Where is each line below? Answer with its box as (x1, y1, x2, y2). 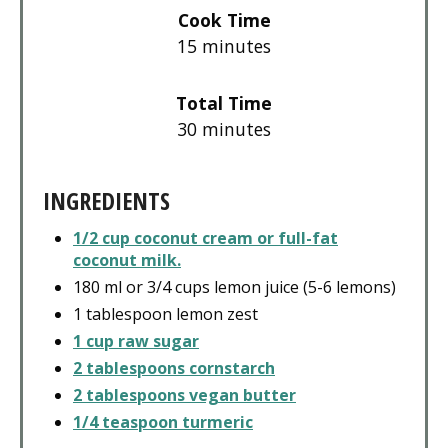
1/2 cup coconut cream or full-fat (73, 226, 338, 249)
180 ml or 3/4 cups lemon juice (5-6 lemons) (73, 275, 396, 298)
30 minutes (177, 116, 271, 141)
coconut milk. (73, 248, 181, 271)
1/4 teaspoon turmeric (73, 410, 253, 433)
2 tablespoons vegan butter (73, 383, 296, 406)
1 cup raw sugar (73, 329, 199, 352)
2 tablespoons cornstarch (73, 356, 275, 379)
